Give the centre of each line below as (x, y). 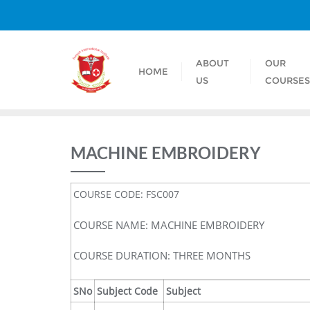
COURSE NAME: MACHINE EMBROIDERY (169, 225)
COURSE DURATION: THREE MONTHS (162, 255)
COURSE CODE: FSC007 (126, 194)
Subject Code (127, 291)
